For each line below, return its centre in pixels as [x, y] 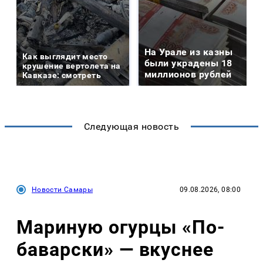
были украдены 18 [188, 63]
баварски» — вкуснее [115, 249]
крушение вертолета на [72, 66]
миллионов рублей [188, 75]
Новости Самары [63, 190]
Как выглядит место [65, 57]
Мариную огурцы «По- [121, 227]
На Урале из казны [189, 52]
